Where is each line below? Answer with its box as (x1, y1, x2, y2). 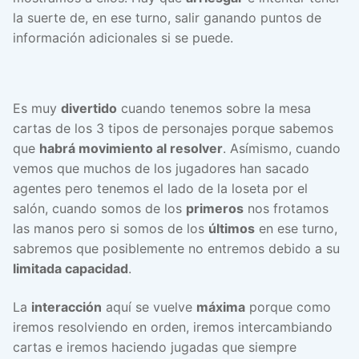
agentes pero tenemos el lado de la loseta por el (13, 180, 308, 197)
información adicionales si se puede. (13, 29, 233, 46)
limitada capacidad (13, 260, 128, 277)
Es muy (13, 100, 61, 117)
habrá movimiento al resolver (39, 140, 223, 157)
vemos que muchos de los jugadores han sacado (13, 160, 309, 177)
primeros (186, 200, 244, 217)
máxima (196, 298, 245, 315)
